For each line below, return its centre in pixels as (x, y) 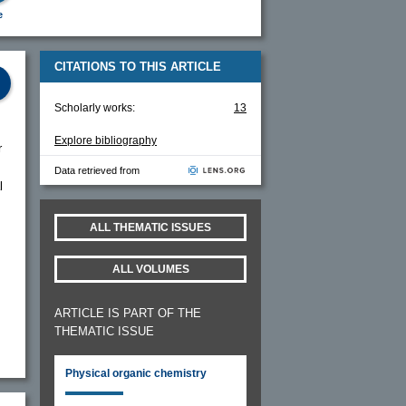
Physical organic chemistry (136, 373)
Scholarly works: (95, 107)
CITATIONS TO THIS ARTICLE (138, 66)
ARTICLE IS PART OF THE (128, 313)
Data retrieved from (97, 170)
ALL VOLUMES (150, 269)
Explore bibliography (106, 140)
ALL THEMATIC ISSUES (150, 227)
